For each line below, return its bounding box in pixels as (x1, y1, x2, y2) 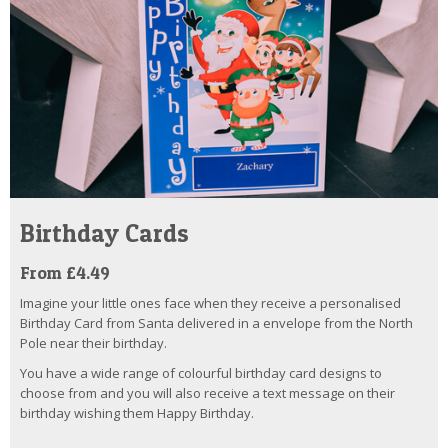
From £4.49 (20, 262, 110, 284)
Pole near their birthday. (20, 334, 167, 353)
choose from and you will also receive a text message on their (20, 384, 395, 403)
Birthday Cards (20, 218, 189, 249)
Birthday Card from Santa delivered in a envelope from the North (20, 314, 413, 333)
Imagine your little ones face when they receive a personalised (20, 294, 401, 313)
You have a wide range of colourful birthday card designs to (20, 364, 382, 383)
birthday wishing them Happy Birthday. (20, 404, 254, 423)
